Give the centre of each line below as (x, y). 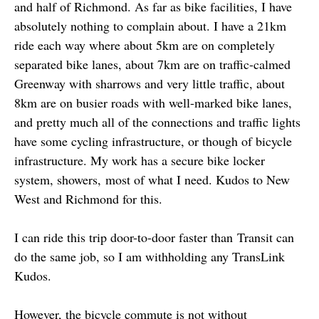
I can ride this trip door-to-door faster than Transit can (154, 237)
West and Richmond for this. (88, 199)
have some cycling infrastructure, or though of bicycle (153, 141)
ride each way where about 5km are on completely (145, 45)
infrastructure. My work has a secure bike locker (140, 160)
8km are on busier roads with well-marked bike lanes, (153, 103)
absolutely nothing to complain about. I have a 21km (150, 26)
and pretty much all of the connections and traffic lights (157, 122)
